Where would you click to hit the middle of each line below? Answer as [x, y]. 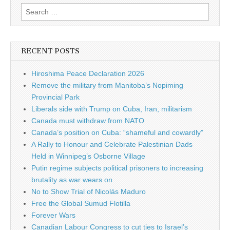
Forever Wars [53, 215]
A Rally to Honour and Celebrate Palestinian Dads [112, 144]
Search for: [39, 8]
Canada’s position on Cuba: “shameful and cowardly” [117, 132]
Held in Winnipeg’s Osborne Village [88, 156]
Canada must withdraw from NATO [88, 120]
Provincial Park [55, 97]
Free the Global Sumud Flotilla [81, 203]
